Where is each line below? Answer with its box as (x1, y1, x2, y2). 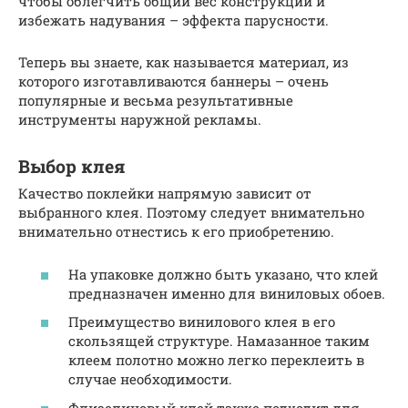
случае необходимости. (68, 370, 232, 389)
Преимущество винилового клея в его (68, 312, 335, 331)
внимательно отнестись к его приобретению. (18, 222, 334, 241)
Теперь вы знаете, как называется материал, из (18, 53, 349, 72)
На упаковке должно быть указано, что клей (68, 264, 378, 283)
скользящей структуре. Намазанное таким (68, 331, 370, 351)
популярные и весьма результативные (18, 91, 293, 110)
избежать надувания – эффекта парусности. (18, 11, 329, 30)
